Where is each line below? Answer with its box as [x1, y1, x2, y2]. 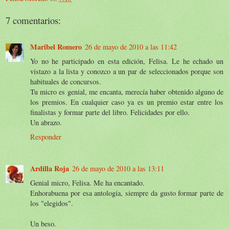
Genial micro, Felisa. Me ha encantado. [30, 177, 145, 188]
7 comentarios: [6, 13, 61, 27]
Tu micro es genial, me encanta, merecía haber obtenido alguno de [30, 86, 223, 97]
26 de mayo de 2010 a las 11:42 [85, 41, 177, 52]
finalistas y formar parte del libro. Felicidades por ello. [30, 107, 190, 117]
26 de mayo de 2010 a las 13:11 [72, 163, 164, 173]
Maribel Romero [30, 41, 82, 52]
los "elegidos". [30, 198, 73, 208]
